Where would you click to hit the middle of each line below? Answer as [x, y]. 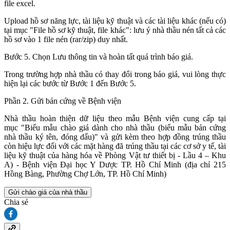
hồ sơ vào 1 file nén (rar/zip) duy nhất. [66, 40]
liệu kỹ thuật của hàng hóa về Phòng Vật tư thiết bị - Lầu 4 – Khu [115, 156]
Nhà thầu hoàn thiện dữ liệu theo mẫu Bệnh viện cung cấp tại [115, 119]
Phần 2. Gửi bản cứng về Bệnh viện [63, 101]
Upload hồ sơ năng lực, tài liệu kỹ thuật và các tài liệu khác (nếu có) [115, 21]
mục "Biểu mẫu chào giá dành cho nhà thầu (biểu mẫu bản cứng [115, 128]
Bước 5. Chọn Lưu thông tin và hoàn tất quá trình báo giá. [99, 57]
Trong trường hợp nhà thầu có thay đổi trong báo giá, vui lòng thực [115, 74]
